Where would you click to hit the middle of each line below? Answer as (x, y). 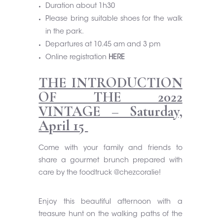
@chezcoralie (137, 173)
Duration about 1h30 (80, 6)
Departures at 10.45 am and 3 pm (103, 45)
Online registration (77, 58)
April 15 (63, 126)
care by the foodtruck (76, 173)
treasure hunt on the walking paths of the (110, 215)
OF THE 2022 (110, 97)
